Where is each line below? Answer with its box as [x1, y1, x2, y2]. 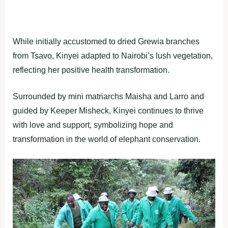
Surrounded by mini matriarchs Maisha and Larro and [13, 92, 204, 101]
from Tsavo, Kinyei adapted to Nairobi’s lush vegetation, [13, 51, 213, 60]
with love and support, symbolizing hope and [13, 120, 173, 129]
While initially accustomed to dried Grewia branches [13, 37, 199, 46]
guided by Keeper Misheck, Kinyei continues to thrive [13, 106, 204, 115]
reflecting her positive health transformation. [13, 65, 169, 74]
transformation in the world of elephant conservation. [13, 134, 201, 144]
